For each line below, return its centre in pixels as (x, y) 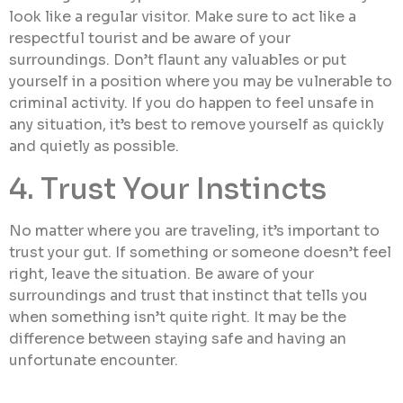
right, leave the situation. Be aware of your (161, 274)
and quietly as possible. (94, 147)
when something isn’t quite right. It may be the (178, 318)
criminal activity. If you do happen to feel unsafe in (192, 103)
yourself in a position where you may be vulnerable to (201, 82)
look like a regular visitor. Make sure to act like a (183, 17)
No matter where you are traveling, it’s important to (194, 231)
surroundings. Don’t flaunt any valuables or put (178, 60)
